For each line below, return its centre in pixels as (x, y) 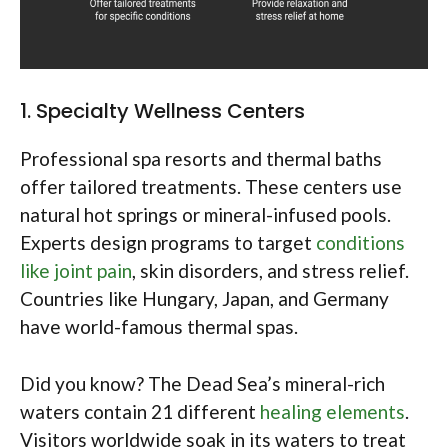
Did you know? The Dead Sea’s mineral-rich (202, 383)
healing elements (332, 411)
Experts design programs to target (168, 243)
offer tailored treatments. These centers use (211, 187)
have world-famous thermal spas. (159, 327)
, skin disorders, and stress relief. (270, 271)
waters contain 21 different (140, 411)
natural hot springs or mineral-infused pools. (205, 215)
